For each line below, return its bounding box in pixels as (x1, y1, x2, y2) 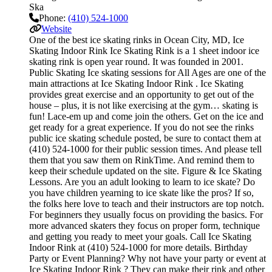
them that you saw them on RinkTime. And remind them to (29, 155, 254, 166)
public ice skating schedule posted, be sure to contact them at (29, 133, 261, 144)
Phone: (39, 13, 68, 24)
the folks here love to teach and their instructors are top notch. (29, 199, 264, 209)
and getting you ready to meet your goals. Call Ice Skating (29, 231, 251, 242)
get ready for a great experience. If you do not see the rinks (29, 122, 254, 133)
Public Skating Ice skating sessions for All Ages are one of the (29, 67, 266, 78)
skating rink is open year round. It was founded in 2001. (29, 56, 243, 67)
